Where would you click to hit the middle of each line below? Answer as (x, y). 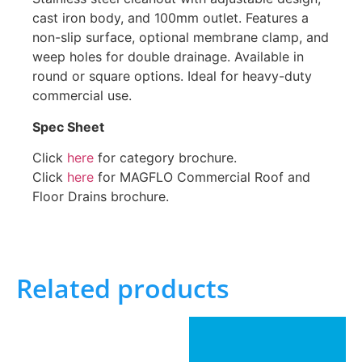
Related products (123, 288)
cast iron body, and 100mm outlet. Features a (170, 18)
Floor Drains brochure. (101, 197)
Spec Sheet (68, 126)
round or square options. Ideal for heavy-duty (172, 76)
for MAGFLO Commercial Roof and (202, 177)
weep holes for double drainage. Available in (168, 57)
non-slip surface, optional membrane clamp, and (181, 38)
